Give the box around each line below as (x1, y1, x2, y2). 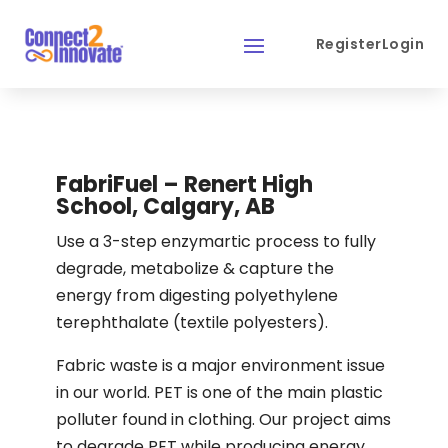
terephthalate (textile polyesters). (56, 311, 328, 334)
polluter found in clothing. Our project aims (56, 408, 391, 431)
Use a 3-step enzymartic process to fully (56, 230, 376, 253)
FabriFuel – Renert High (56, 169, 313, 200)
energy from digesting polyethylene (56, 284, 338, 307)
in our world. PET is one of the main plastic (56, 381, 383, 404)
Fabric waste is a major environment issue (56, 354, 385, 377)
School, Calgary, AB (56, 191, 275, 222)
